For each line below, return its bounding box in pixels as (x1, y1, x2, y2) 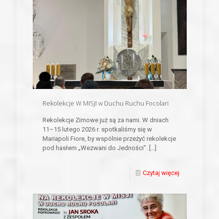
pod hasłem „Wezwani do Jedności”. (42, 144, 148, 152)
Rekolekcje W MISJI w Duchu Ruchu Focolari (42, 99, 169, 108)
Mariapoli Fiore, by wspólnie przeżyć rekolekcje (42, 135, 176, 143)
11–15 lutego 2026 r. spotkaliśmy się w (42, 126, 152, 133)
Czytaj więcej (142, 169, 179, 177)
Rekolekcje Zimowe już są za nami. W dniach (42, 116, 169, 124)
